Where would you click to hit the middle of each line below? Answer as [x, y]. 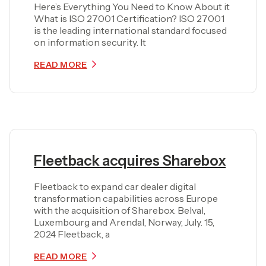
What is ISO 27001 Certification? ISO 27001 [129, 19]
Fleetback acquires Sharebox [130, 161]
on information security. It [90, 42]
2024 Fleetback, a [72, 234]
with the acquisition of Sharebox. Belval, [120, 210]
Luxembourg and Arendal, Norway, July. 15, [124, 222]
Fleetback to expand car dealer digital [115, 187]
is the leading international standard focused [130, 31]
